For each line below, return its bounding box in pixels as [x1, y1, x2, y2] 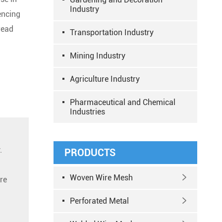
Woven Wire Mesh [70, 173, 133, 182]
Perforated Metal [70, 196, 129, 206]
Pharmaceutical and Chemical [70, 98, 175, 107]
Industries [70, 107, 105, 116]
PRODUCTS [64, 147, 115, 159]
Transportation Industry [70, 28, 154, 37]
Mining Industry [70, 51, 125, 60]
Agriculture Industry [70, 74, 140, 84]
